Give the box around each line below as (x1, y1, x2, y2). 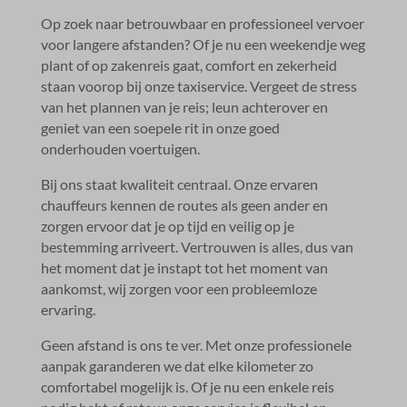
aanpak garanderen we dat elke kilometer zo (40, 356, 313, 374)
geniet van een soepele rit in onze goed (40, 118, 280, 136)
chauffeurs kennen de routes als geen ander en (40, 195, 328, 213)
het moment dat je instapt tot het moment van (40, 258, 328, 276)
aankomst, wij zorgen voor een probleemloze (40, 279, 317, 297)
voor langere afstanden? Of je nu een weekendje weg (40, 35, 365, 53)
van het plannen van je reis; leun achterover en (40, 97, 328, 115)
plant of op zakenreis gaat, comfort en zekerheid (40, 55, 337, 74)
